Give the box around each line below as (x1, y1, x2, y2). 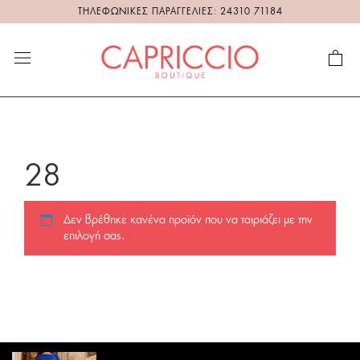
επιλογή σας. (63, 231, 125, 243)
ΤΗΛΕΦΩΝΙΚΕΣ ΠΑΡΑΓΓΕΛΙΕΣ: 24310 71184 (77, 7, 283, 16)
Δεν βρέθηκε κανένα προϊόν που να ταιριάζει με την (63, 215, 313, 227)
